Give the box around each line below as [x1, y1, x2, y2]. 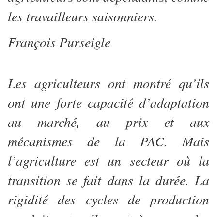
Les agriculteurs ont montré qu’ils [8, 74, 209, 93]
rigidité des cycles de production [8, 190, 209, 209]
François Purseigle [8, 32, 110, 51]
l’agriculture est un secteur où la [8, 151, 209, 170]
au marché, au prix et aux [8, 112, 209, 131]
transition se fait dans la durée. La [8, 170, 209, 189]
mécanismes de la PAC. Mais [8, 132, 209, 151]
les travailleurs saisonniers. [8, 7, 162, 26]
